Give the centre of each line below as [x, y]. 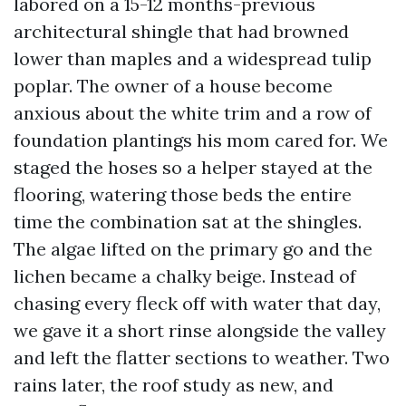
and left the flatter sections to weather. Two [202, 358]
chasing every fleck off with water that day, [197, 303]
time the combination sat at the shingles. [188, 222]
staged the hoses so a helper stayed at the [193, 167]
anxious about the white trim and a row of [193, 113]
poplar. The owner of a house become [173, 86]
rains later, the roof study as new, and [174, 385]
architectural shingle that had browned [181, 31]
